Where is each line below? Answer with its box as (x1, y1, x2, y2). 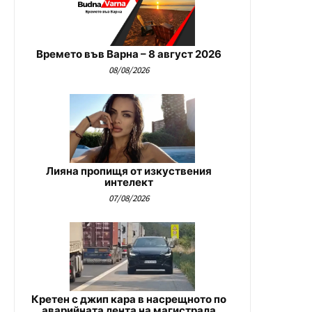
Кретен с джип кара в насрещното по (31, 292, 226, 306)
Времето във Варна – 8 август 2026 (36, 47, 221, 61)
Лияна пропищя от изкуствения (46, 164, 212, 178)
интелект (104, 175, 153, 189)
